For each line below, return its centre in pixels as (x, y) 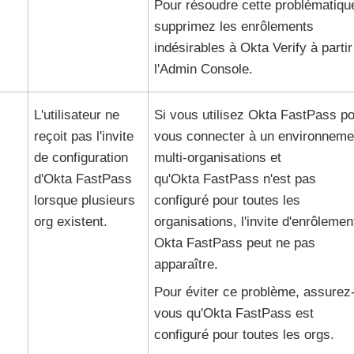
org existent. (70, 222)
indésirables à (197, 48)
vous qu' (178, 313)
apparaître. (186, 264)
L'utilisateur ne (76, 115)
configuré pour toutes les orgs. (244, 335)
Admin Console (204, 69)
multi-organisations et (217, 158)
